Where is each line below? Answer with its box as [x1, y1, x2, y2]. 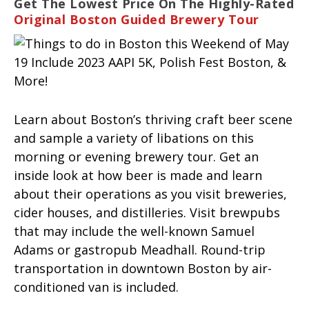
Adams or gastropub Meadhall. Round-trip [14, 241, 266, 258]
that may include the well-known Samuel [14, 222, 255, 239]
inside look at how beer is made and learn [14, 166, 262, 183]
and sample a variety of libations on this [14, 129, 254, 146]
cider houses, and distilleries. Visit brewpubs [14, 203, 280, 221]
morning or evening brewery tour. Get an [14, 148, 259, 165]
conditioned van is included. [14, 278, 179, 295]
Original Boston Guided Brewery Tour [14, 10, 263, 28]
